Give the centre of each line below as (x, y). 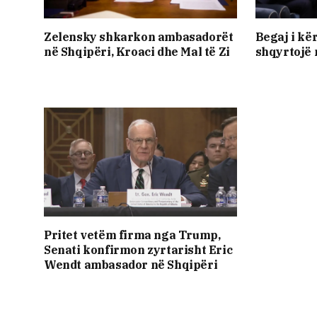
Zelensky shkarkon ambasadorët (139, 37)
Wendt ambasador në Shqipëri (131, 264)
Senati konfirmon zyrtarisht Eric (138, 249)
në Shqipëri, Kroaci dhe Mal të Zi (137, 52)
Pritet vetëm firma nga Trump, (132, 235)
